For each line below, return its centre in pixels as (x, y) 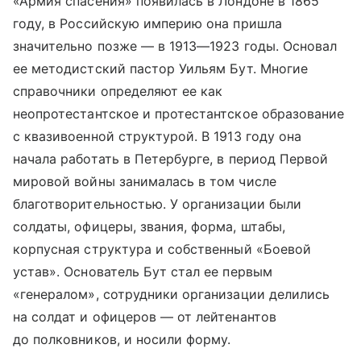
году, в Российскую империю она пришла (147, 23)
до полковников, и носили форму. (122, 339)
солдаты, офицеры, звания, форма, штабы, (149, 226)
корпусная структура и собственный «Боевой (162, 249)
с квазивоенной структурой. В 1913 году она (158, 136)
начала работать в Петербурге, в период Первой (171, 158)
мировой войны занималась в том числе (145, 181)
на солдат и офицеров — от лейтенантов (145, 316)
